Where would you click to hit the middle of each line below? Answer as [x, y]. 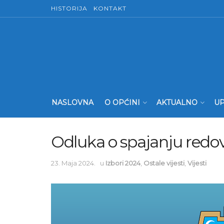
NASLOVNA [72, 102]
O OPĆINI [122, 102]
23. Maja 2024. [73, 163]
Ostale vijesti [164, 163]
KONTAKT [110, 8]
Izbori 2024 [123, 163]
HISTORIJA [69, 8]
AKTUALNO [177, 102]
